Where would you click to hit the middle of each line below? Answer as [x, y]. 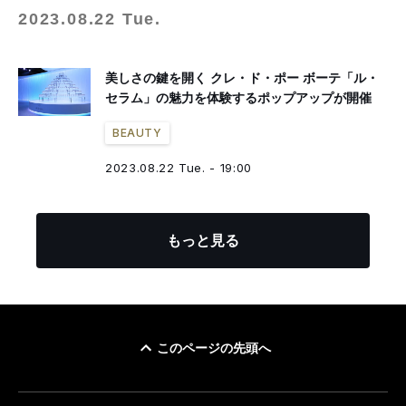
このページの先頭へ [214, 348]
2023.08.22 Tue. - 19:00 [179, 168]
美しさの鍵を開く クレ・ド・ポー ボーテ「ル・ [242, 78]
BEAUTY [137, 133]
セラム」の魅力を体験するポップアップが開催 [238, 98]
